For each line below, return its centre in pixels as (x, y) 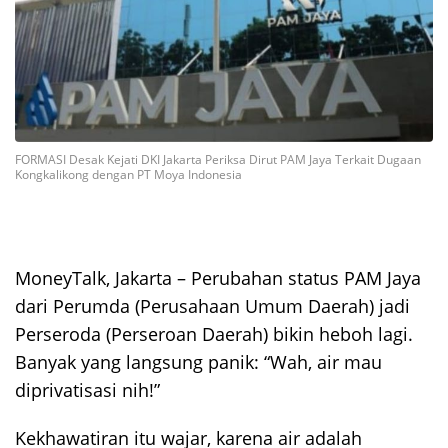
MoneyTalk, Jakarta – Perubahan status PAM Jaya (218, 277)
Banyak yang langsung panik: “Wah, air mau (198, 361)
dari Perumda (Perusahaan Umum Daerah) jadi (212, 305)
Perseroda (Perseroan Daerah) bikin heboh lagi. (214, 333)
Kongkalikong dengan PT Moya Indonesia (128, 174)
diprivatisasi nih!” (87, 389)
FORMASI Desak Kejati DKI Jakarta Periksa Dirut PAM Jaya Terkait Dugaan (218, 159)
